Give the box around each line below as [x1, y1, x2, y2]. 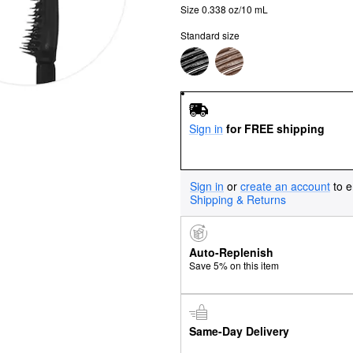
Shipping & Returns [190, 191, 286, 207]
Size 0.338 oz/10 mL [180, 2, 268, 16]
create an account [240, 177, 330, 194]
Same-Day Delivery [188, 322, 289, 339]
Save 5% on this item [188, 258, 279, 273]
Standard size [180, 28, 240, 42]
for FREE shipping [225, 120, 325, 136]
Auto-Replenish [188, 244, 273, 261]
